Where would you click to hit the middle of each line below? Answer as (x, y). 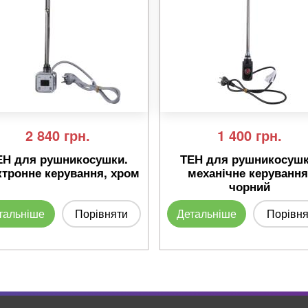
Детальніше (207, 213)
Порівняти (101, 213)
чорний (250, 186)
